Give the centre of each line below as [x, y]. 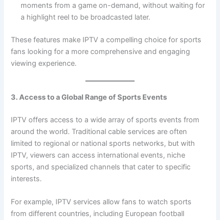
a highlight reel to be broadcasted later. [86, 17]
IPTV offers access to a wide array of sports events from [105, 120]
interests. [27, 179]
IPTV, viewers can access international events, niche [98, 155]
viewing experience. [44, 63]
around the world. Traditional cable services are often [99, 131]
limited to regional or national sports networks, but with [103, 143]
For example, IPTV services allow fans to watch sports [101, 202]
